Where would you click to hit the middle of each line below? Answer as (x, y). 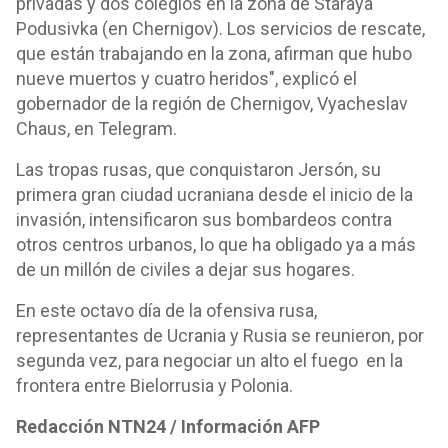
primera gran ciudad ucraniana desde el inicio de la (214, 194)
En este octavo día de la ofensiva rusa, (166, 310)
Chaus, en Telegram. (96, 128)
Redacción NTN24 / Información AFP (168, 426)
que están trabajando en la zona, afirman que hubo (214, 53)
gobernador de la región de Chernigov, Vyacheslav (212, 103)
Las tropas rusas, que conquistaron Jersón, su (198, 169)
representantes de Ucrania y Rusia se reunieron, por (220, 335)
